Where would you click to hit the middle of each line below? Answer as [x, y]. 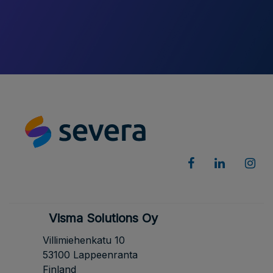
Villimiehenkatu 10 [84, 240]
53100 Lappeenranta [90, 254]
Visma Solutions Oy [103, 218]
